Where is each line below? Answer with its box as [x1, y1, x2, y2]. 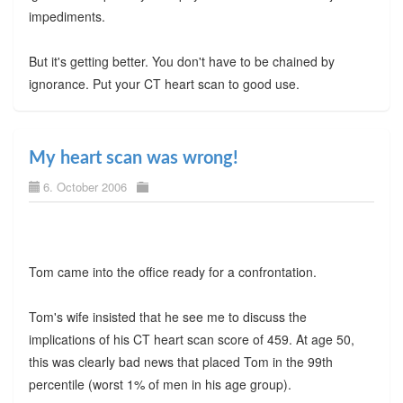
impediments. [28, 7, 105, 26]
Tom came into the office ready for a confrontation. [28, 263, 317, 282]
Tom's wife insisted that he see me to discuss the [28, 308, 307, 327]
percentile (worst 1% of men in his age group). [28, 375, 291, 394]
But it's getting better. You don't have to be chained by [28, 52, 335, 71]
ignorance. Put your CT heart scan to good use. [28, 75, 300, 94]
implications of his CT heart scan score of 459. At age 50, [28, 330, 354, 349]
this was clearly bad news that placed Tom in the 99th [28, 353, 333, 372]
